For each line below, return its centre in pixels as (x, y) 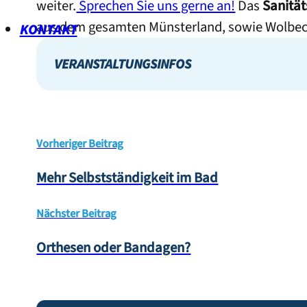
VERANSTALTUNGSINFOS (123, 64)
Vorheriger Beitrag (80, 144)
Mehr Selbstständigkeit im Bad (127, 178)
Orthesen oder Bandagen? (114, 248)
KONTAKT (48, 29)
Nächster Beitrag (76, 213)
